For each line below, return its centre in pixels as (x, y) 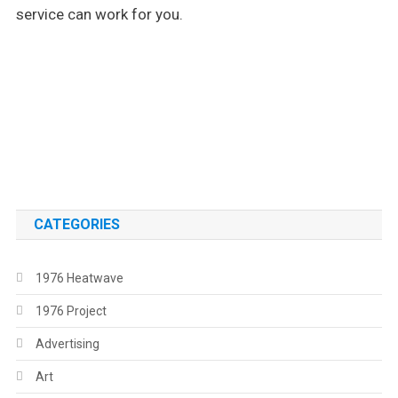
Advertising (67, 344)
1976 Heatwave (79, 278)
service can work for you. (99, 14)
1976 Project (71, 311)
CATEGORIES (76, 224)
